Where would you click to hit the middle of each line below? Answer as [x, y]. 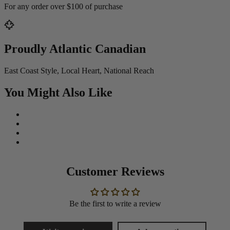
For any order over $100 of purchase [63, 7]
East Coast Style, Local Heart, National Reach [79, 71]
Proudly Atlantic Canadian [75, 49]
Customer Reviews [115, 172]
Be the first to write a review [115, 204]
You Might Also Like [58, 93]
